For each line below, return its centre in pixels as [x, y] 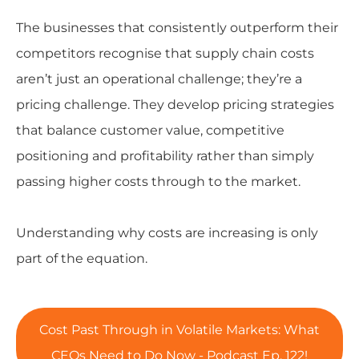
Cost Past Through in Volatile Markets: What [179, 329]
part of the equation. [81, 259]
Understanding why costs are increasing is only [167, 233]
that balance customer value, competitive [150, 131]
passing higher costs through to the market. [158, 182]
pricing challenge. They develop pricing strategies [175, 105]
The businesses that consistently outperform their [177, 28]
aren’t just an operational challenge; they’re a [159, 79]
